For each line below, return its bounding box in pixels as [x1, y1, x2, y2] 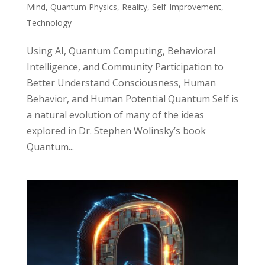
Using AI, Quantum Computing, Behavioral [26, 44, 215, 57]
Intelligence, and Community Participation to [26, 60, 224, 73]
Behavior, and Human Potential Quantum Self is [26, 92, 238, 105]
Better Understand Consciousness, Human [26, 76, 216, 89]
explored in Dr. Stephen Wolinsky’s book [26, 124, 206, 137]
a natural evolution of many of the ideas [26, 108, 204, 121]
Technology [26, 17, 72, 28]
